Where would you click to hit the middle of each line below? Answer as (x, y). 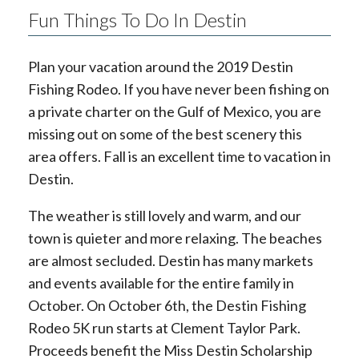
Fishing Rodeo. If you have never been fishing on (179, 89)
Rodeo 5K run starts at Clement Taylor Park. (164, 327)
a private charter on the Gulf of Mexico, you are (175, 111)
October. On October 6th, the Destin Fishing (167, 305)
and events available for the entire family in (161, 282)
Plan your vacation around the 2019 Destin (161, 66)
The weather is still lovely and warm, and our (165, 215)
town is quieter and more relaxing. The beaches (175, 238)
